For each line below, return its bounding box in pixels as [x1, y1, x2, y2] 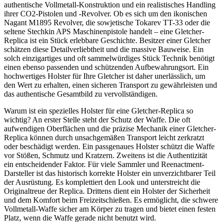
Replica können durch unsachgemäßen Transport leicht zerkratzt [4, 133, 204, 142]
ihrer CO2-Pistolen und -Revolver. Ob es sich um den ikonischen [4, 9, 207, 18]
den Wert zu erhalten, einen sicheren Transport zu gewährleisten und [4, 80, 217, 89]
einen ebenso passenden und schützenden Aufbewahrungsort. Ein [4, 62, 209, 71]
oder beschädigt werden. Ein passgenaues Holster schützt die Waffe [4, 142, 215, 151]
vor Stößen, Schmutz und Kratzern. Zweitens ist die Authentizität [4, 151, 207, 160]
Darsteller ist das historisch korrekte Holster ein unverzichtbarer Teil [4, 168, 216, 177]
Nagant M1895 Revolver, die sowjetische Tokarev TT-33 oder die [4, 18, 210, 27]
